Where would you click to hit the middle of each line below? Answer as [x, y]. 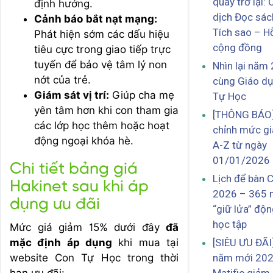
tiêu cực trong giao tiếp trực [102, 49]
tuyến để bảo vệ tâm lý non [101, 64]
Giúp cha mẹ [142, 95]
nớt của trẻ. [62, 80]
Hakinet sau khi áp [79, 187]
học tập [230, 225]
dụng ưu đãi [55, 204]
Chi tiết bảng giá [74, 169]
